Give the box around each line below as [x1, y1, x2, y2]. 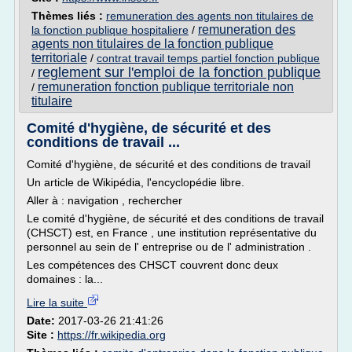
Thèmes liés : [31, 9, 106, 22]
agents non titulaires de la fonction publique [31, 37, 273, 50]
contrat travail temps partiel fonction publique [97, 52, 320, 64]
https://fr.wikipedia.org [57, 328, 166, 341]
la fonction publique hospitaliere [31, 24, 189, 36]
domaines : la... [27, 273, 103, 285]
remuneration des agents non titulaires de [106, 9, 313, 22]
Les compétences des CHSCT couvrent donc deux [27, 258, 278, 271]
